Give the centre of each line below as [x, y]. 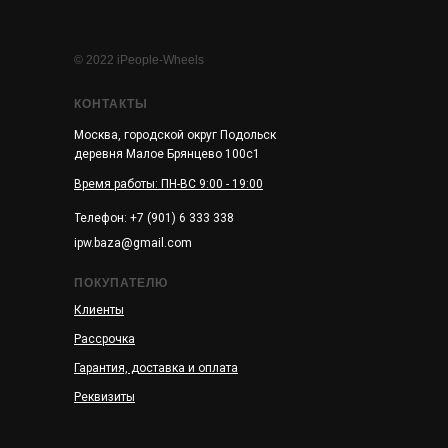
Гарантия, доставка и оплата [156, 367]
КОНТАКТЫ [111, 103]
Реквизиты [104, 396]
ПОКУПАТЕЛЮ [121, 282]
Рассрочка [104, 338]
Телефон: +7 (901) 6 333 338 [154, 218]
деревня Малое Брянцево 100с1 [167, 153]
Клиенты [99, 309]
